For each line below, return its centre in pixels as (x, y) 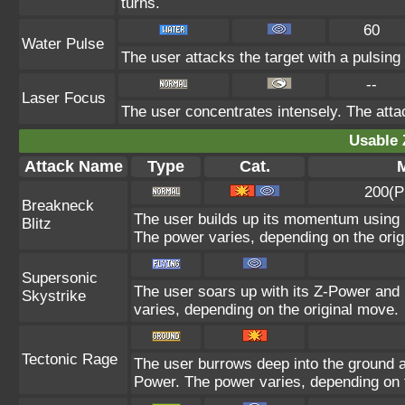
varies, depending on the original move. (266, 310)
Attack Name (73, 166)
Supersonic (60, 278)
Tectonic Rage (70, 359)
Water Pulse (63, 44)
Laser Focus (64, 98)
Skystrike (54, 296)
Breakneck (58, 206)
